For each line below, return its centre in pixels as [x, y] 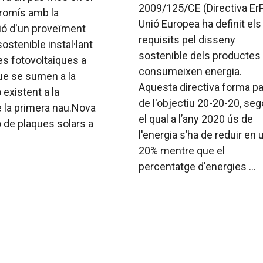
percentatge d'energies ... [197, 167]
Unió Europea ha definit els [200, 24]
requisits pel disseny [187, 40]
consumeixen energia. [190, 72]
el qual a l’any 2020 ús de [196, 119]
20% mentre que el [182, 151]
